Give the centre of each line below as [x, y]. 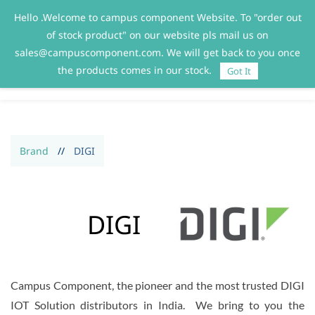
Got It [239, 71]
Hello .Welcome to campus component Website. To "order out [157, 17]
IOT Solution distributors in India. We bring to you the [157, 305]
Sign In [242, 17]
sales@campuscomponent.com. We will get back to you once [157, 52]
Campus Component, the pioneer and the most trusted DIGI [157, 285]
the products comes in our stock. [136, 70]
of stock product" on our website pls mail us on [157, 35]
